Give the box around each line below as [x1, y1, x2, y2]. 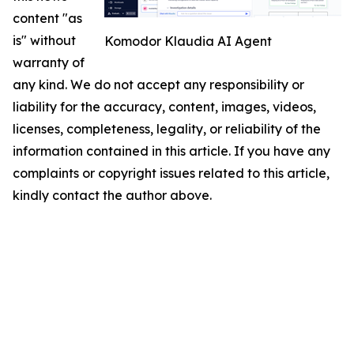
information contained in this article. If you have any [13, 142, 330, 159]
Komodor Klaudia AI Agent [104, 32, 272, 49]
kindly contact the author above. [13, 186, 212, 203]
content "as [13, 9, 82, 26]
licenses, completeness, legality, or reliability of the [13, 120, 321, 137]
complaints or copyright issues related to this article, [13, 164, 330, 181]
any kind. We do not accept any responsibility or [13, 76, 304, 92]
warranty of [13, 54, 85, 70]
